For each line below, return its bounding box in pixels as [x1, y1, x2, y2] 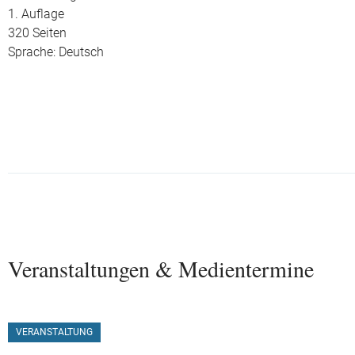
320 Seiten [8, 26, 67, 40]
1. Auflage [8, 7, 64, 21]
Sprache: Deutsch [8, 45, 104, 59]
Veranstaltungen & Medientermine [8, 254, 314, 284]
